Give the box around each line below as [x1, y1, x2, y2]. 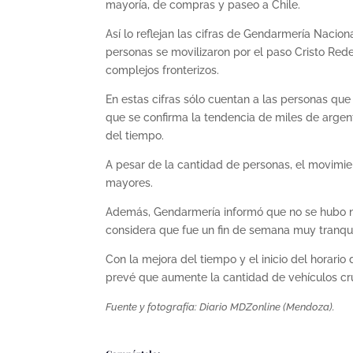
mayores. [106, 176, 154, 189]
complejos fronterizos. [106, 63, 220, 76]
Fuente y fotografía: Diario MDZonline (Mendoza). [106, 299, 336, 313]
